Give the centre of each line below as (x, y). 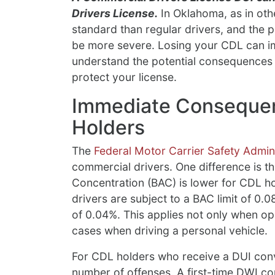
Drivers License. (115, 14)
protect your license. (124, 77)
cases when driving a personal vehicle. (170, 231)
